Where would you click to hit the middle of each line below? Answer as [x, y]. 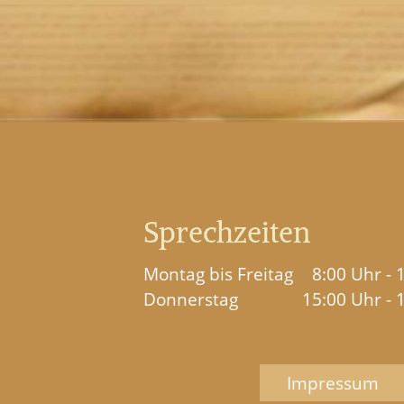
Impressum [333, 382]
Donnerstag [191, 298]
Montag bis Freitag [219, 273]
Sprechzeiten [227, 232]
